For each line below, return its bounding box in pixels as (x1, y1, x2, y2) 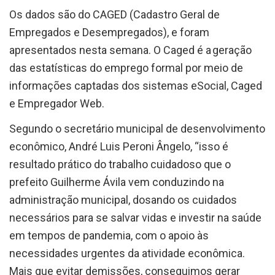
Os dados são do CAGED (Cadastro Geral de (9, 8, 220, 21)
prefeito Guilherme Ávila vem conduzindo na (9, 176, 224, 189)
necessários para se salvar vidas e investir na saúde (9, 211, 261, 225)
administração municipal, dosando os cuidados (9, 193, 237, 207)
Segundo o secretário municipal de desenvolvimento (9, 122, 265, 136)
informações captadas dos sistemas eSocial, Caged (9, 79, 262, 93)
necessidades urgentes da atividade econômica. (9, 247, 245, 260)
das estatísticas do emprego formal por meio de (9, 61, 243, 75)
